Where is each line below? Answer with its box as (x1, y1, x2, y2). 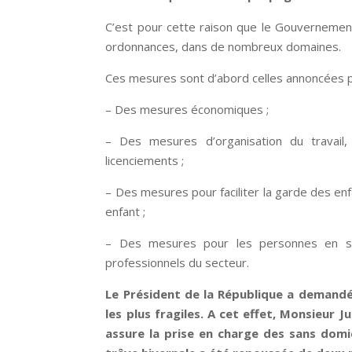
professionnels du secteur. (105, 254, 250, 270)
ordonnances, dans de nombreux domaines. (105, 38, 342, 54)
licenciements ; (105, 152, 185, 168)
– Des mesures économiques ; (105, 101, 269, 117)
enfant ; (105, 203, 146, 219)
